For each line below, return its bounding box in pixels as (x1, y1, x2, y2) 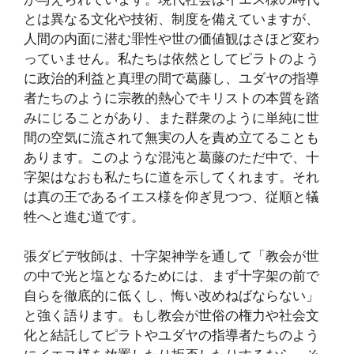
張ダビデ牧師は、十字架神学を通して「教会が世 (24, 248, 319, 265)
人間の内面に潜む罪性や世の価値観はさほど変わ (24, 30, 319, 47)
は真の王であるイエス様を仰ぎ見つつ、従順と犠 (24, 188, 319, 205)
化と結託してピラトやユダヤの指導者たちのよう (24, 327, 319, 344)
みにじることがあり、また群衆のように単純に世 (24, 109, 319, 126)
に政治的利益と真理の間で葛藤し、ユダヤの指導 (24, 70, 319, 86)
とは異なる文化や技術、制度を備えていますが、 (24, 10, 319, 27)
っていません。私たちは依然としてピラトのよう (24, 50, 319, 66)
